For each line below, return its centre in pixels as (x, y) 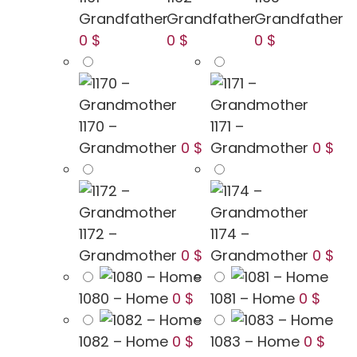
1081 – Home (253, 299)
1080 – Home (124, 299)
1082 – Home (124, 342)
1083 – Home (255, 342)
